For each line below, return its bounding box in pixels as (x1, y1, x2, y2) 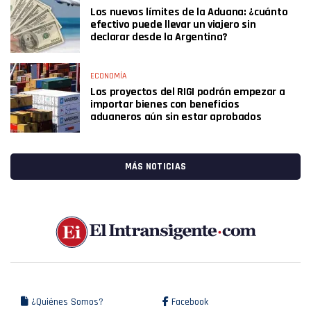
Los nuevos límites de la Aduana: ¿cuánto (90, 5, 288, 19)
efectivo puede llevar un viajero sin (90, 17, 256, 32)
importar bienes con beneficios (90, 97, 239, 112)
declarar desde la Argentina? (90, 30, 228, 44)
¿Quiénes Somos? (28, 296, 103, 309)
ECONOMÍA (90, 71, 126, 81)
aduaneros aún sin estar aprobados (90, 110, 262, 124)
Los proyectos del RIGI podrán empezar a (90, 85, 285, 99)
